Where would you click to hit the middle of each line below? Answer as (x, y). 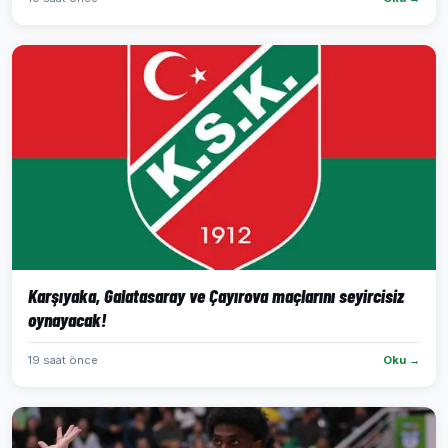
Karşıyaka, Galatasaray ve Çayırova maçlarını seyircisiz (216, 295)
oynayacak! (67, 319)
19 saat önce (63, 360)
